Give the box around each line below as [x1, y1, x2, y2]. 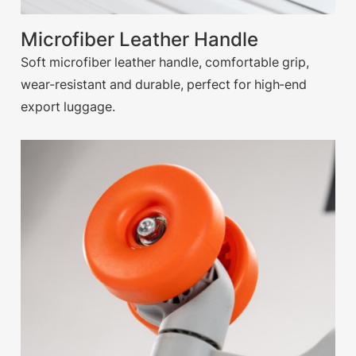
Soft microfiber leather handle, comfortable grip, [21, 54, 310, 71]
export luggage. [21, 99, 116, 115]
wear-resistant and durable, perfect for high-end [21, 76, 308, 93]
